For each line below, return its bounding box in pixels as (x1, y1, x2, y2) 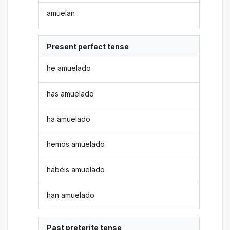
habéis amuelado (47, 165, 105, 174)
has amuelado (47, 89, 94, 98)
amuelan (47, 9, 75, 18)
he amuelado (47, 64, 91, 73)
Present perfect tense (47, 42, 129, 51)
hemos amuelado (47, 140, 105, 149)
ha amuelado (47, 114, 91, 123)
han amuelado (47, 190, 95, 200)
